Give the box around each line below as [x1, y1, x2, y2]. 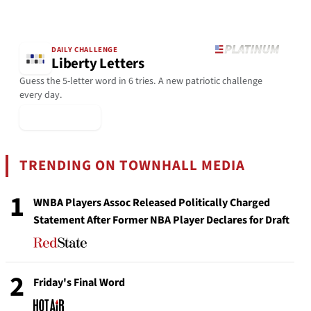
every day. [19, 87, 62, 102]
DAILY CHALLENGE [51, 44, 118, 56]
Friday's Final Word [33, 274, 125, 290]
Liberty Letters [51, 53, 144, 74]
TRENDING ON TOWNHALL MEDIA [19, 155, 246, 176]
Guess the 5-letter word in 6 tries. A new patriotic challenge [19, 74, 262, 88]
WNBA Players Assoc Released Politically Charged [33, 194, 270, 210]
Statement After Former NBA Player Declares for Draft [33, 212, 289, 228]
